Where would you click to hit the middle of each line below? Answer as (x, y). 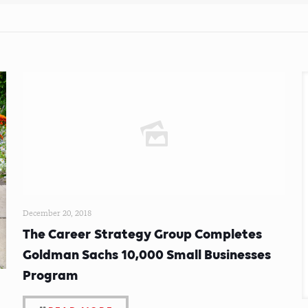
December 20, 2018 (57, 214)
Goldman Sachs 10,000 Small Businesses (146, 254)
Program (50, 275)
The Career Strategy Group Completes (142, 233)
